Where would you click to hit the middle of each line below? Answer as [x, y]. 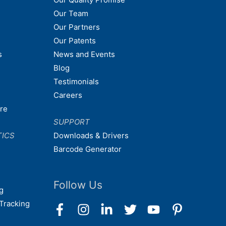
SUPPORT [72, 122]
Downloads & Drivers [91, 135]
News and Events [84, 54]
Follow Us [78, 185]
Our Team [71, 13]
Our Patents [75, 40]
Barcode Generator [88, 149]
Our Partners [77, 27]
